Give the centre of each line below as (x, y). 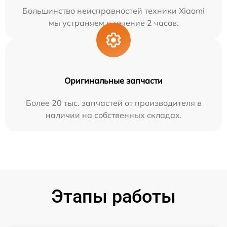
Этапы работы (113, 197)
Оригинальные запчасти (113, 81)
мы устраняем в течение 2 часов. (113, 23)
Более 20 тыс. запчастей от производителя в (113, 103)
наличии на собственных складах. (113, 115)
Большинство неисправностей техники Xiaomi (113, 11)
